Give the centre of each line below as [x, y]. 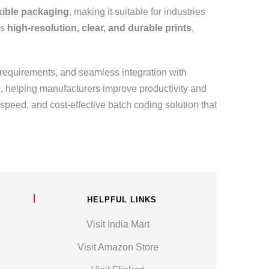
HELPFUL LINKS [122, 200]
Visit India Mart [118, 224]
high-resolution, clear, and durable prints [99, 28]
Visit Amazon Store [118, 247]
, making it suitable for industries [137, 12]
